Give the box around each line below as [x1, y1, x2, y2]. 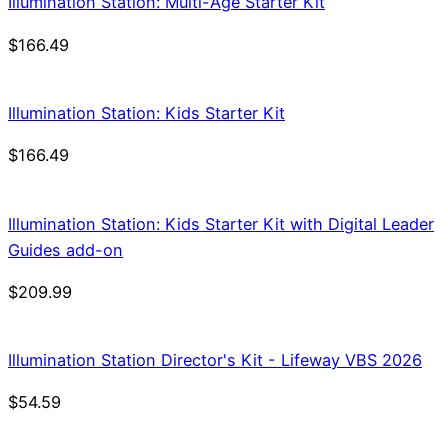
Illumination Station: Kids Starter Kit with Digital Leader [8, 213, 434, 234]
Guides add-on [8, 239, 123, 260]
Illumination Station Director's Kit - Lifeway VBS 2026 [8, 350, 422, 371]
